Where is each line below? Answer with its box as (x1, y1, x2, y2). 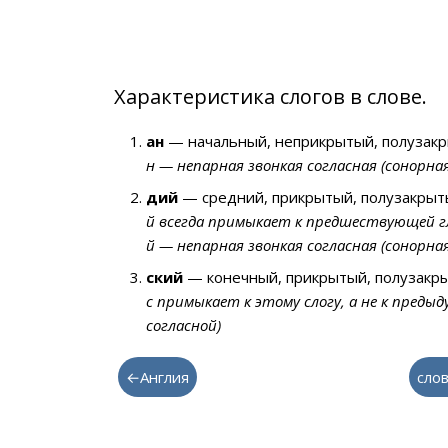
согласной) (146, 315, 221, 335)
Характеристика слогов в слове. (114, 83, 427, 110)
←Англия (126, 367, 189, 387)
